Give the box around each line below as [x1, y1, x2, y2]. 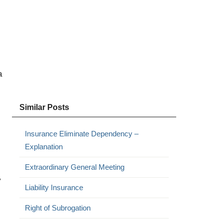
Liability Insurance [24, 183, 83, 192]
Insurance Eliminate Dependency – [24, 129, 138, 138]
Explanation [24, 142, 63, 151]
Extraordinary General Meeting [24, 163, 124, 171]
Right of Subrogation [24, 204, 91, 212]
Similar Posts [19, 103, 69, 111]
